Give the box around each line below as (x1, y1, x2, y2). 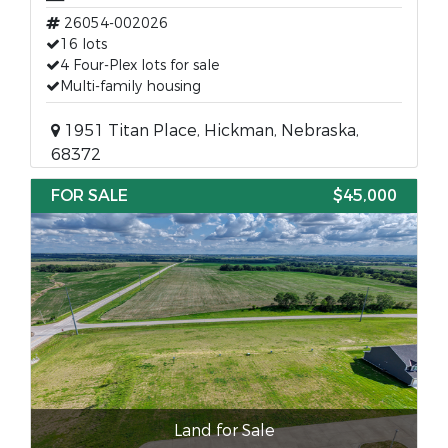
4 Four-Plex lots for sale (60, 56, 219, 75)
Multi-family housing (60, 77, 201, 96)
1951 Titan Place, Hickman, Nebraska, (60, 120, 359, 141)
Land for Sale (173, 420, 275, 441)
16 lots (60, 35, 107, 54)
